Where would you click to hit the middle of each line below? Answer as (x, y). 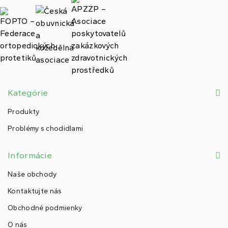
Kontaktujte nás (35, 191)
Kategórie (28, 93)
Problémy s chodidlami (46, 129)
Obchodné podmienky (45, 208)
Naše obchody (32, 175)
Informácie (30, 155)
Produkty (24, 112)
